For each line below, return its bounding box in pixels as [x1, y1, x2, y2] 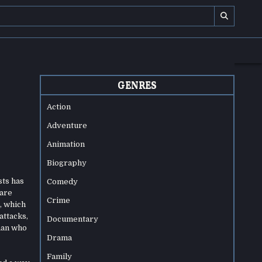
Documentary [47, 215, 99, 223]
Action [47, 102, 71, 111]
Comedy [47, 177, 78, 186]
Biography [47, 158, 87, 167]
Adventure [47, 121, 88, 130]
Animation [47, 140, 85, 149]
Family [47, 252, 73, 261]
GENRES [118, 80, 157, 91]
